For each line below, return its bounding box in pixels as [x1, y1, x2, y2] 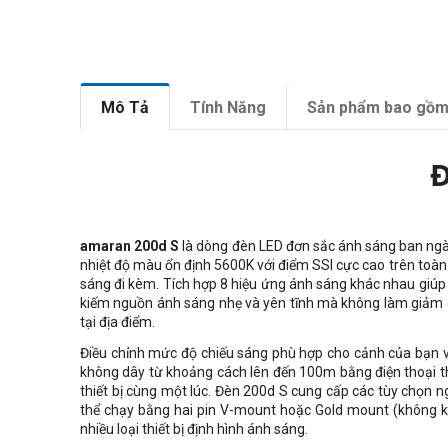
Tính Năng [190, 98, 266, 117]
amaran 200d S [80, 238, 180, 254]
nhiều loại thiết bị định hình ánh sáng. [80, 421, 308, 437]
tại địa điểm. [80, 314, 155, 330]
